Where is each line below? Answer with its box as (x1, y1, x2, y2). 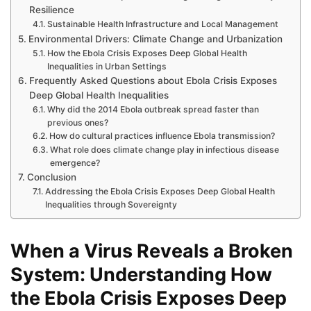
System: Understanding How (10, 262, 272, 286)
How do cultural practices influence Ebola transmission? (49, 130, 275, 141)
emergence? (49, 157, 100, 168)
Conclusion (26, 171, 76, 183)
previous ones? (47, 117, 108, 128)
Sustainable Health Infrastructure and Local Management (47, 18, 278, 29)
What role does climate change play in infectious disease (49, 144, 279, 155)
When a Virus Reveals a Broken (10, 239, 293, 262)
